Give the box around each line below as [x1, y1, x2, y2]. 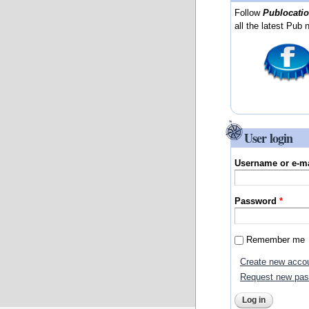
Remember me [246, 234, 306, 245]
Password [235, 196, 280, 207]
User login [244, 128, 292, 147]
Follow [235, 8, 263, 19]
